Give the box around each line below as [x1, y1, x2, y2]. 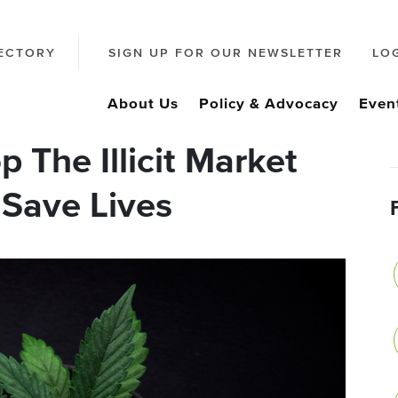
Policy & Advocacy [199, 97, 338, 112]
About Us [107, 97, 179, 112]
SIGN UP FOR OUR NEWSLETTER [108, 47, 343, 60]
